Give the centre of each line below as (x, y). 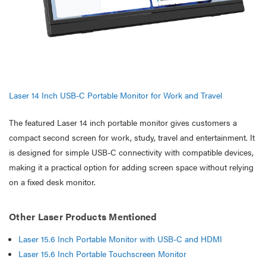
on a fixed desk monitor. (52, 181)
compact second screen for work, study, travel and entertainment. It (132, 137)
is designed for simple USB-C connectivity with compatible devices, (131, 152)
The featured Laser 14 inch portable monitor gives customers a (123, 122)
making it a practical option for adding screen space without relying (131, 167)
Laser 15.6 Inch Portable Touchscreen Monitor (103, 253)
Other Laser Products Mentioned (83, 216)
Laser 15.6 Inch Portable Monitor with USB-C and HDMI (121, 238)
